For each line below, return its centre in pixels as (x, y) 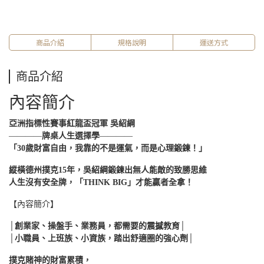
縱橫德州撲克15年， (46, 170)
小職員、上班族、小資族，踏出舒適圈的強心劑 (101, 238)
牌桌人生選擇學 (71, 136)
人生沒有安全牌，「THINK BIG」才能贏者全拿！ (101, 182)
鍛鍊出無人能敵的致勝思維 (157, 170)
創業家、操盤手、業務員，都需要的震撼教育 (97, 226)
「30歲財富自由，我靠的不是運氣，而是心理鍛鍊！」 (108, 148)
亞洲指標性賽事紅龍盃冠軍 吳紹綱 (72, 123)
